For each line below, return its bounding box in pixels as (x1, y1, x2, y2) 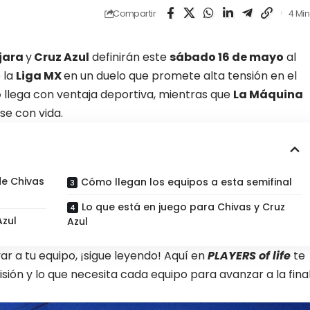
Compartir (113, 7, 156, 19)
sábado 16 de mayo (170, 49, 284, 66)
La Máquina (233, 86, 303, 103)
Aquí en (164, 248, 208, 264)
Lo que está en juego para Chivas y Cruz (82, 200, 285, 215)
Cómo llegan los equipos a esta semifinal (81, 175, 292, 190)
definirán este (89, 49, 170, 66)
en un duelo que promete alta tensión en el (64, 68, 297, 84)
